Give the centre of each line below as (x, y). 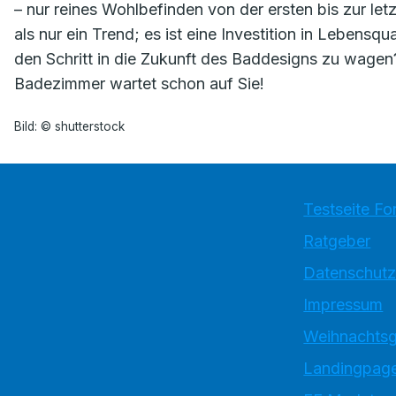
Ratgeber (337, 241)
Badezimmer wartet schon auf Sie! (139, 84)
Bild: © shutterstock (69, 127)
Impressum (343, 305)
